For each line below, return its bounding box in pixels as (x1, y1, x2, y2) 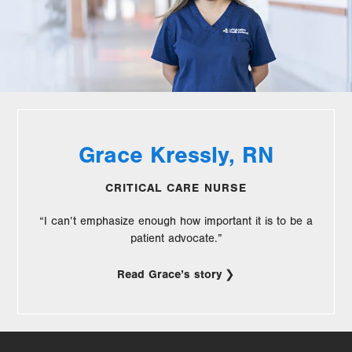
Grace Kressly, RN (79, 141, 273, 169)
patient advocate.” (130, 231, 222, 245)
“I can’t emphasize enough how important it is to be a (39, 214, 313, 228)
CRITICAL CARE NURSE (105, 181, 247, 195)
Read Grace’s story (117, 267, 222, 281)
